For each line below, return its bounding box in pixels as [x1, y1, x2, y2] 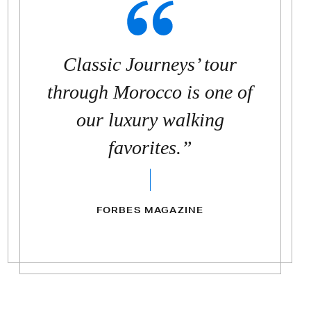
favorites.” [108, 136, 192, 158]
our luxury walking [76, 108, 224, 131]
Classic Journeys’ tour [63, 53, 237, 75]
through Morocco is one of [47, 81, 253, 103]
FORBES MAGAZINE [96, 203, 204, 216]
